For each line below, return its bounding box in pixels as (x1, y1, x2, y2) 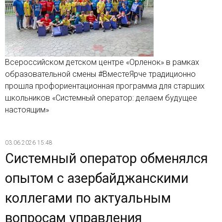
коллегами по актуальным (5, 190, 171, 206)
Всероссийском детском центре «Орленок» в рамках (5, 57, 199, 67)
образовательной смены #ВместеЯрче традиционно (5, 69, 196, 79)
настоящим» (5, 105, 49, 114)
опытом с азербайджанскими (5, 170, 188, 186)
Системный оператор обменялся (5, 150, 208, 166)
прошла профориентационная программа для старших (5, 81, 205, 91)
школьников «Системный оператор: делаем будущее (5, 93, 197, 103)
